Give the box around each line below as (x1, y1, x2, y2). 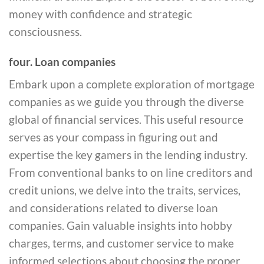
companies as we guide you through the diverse (9, 94, 244, 108)
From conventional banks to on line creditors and (9, 165, 253, 179)
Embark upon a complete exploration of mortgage (9, 77, 255, 91)
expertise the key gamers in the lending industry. (9, 147, 247, 161)
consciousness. (9, 24, 82, 38)
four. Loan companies (9, 54, 115, 68)
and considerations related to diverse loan (9, 200, 218, 214)
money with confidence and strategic (9, 6, 192, 21)
